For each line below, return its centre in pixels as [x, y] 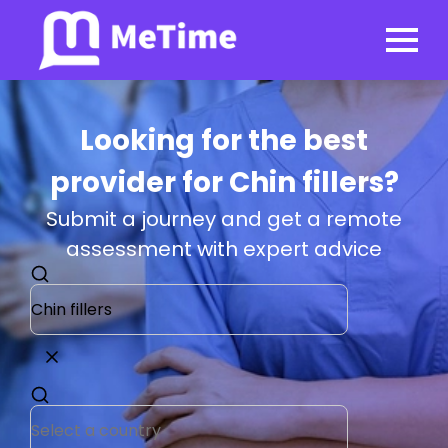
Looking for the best [224, 140]
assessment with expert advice [224, 249]
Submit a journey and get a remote [224, 219]
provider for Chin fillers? [224, 182]
